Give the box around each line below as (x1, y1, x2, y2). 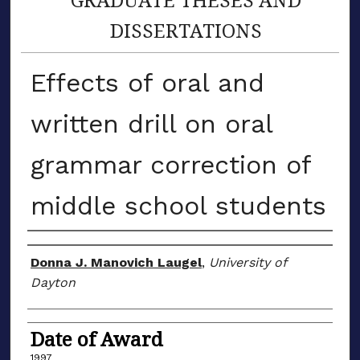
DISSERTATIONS (110, 16, 263, 43)
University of (208, 254, 286, 270)
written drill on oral (30, 108, 272, 139)
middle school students (30, 190, 326, 221)
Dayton (30, 274, 76, 290)
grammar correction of (30, 149, 311, 180)
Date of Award (30, 325, 163, 352)
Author (27, 234, 94, 261)
